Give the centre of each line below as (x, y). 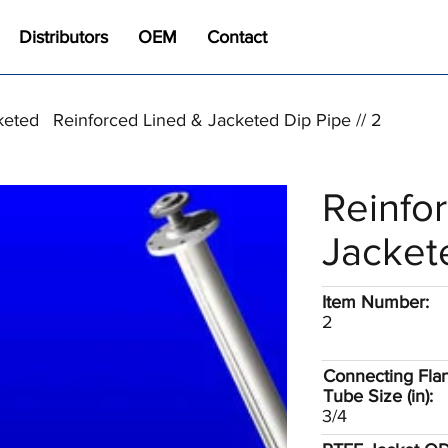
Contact (237, 37)
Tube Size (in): (378, 396)
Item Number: (376, 302)
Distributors (63, 37)
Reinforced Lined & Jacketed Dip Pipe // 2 (217, 120)
